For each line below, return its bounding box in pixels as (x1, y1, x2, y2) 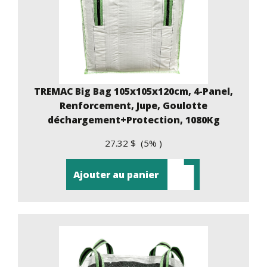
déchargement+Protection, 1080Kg (47, 113, 220, 126)
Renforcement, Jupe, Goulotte (60, 98, 207, 112)
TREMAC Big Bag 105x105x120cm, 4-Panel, (34, 84, 233, 98)
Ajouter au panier (73, 167, 159, 181)
